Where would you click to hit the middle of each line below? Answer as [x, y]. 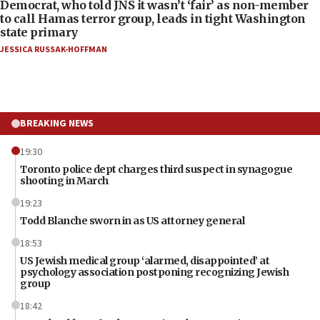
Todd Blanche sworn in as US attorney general [132, 220]
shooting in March [64, 180]
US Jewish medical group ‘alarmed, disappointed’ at [145, 260]
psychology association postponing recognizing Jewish [154, 272]
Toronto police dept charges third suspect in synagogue [156, 169]
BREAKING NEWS [57, 123]
